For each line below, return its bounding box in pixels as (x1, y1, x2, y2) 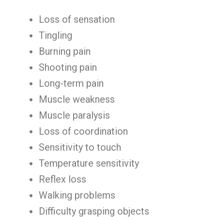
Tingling (39, 30, 72, 41)
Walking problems (39, 189, 115, 201)
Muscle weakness (39, 93, 115, 105)
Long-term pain (39, 77, 104, 89)
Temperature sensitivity (39, 157, 139, 169)
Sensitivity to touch (39, 141, 121, 153)
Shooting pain (39, 62, 97, 73)
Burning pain (39, 46, 91, 57)
